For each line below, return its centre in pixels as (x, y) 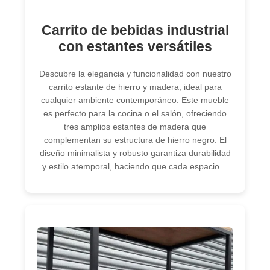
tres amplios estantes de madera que (135, 126)
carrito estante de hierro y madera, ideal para (135, 86)
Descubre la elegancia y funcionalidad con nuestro (135, 73)
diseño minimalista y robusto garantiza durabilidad (135, 153)
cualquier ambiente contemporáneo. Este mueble (135, 100)
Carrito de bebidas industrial (135, 30)
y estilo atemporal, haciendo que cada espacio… (135, 166)
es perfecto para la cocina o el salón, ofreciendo (135, 113)
